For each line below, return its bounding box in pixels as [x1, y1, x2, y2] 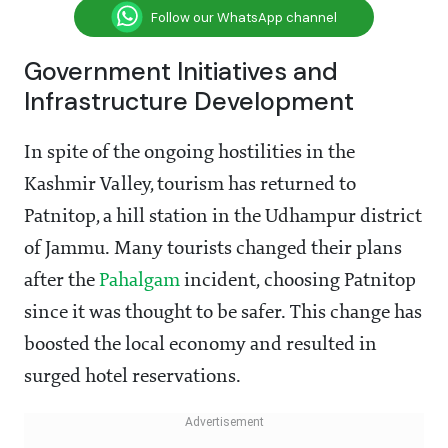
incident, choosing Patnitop [184, 271, 416, 292]
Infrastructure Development [24, 85, 354, 119]
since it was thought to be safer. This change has [24, 303, 422, 324]
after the [24, 271, 99, 292]
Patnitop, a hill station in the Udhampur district [24, 207, 422, 228]
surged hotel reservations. [24, 367, 241, 388]
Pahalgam [99, 271, 184, 292]
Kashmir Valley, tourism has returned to [24, 175, 356, 196]
